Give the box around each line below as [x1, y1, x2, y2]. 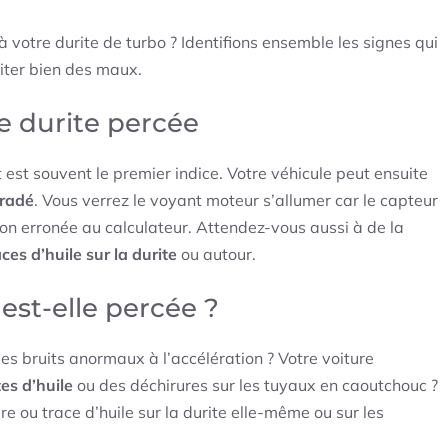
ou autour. [177, 244, 256, 265]
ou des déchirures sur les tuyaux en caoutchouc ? [73, 375, 438, 396]
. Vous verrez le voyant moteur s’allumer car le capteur [34, 190, 438, 211]
